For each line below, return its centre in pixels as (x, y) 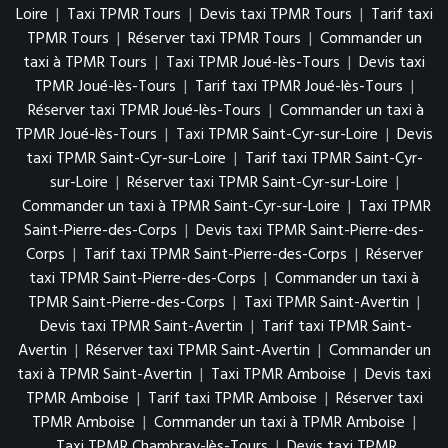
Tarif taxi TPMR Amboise (232, 399)
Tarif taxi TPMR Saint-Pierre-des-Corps (215, 255)
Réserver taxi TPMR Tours (214, 39)
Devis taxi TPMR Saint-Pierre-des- (310, 231)
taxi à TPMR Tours (85, 63)
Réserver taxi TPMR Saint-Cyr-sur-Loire (257, 183)
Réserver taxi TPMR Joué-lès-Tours (144, 111)
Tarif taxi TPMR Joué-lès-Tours (299, 87)
